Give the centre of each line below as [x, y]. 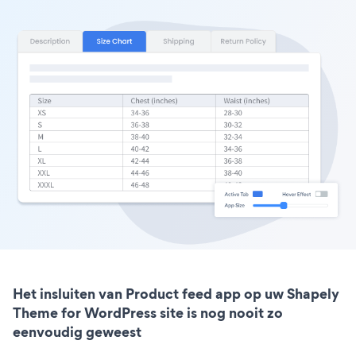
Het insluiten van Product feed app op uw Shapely [176, 294]
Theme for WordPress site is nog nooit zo [148, 313]
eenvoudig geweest [77, 332]
